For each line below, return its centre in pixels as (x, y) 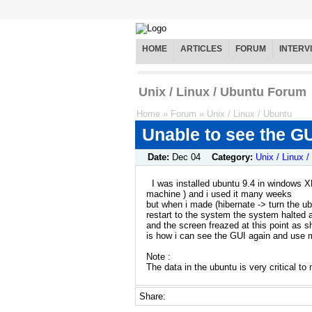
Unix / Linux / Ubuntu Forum (223, 92)
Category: (234, 157)
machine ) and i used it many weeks (219, 194)
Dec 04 (186, 157)
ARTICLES (201, 49)
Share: (154, 296)
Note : (158, 256)
